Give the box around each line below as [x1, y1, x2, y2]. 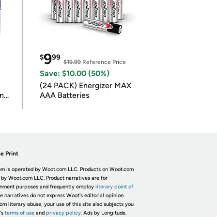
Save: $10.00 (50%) [39, 69, 109, 78]
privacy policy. [46, 210, 82, 216]
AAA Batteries [39, 91, 89, 100]
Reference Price [80, 59, 126, 65]
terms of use [4, 210, 34, 216]
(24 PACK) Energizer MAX [39, 81, 131, 90]
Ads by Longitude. [83, 210, 126, 216]
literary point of [95, 184, 133, 190]
